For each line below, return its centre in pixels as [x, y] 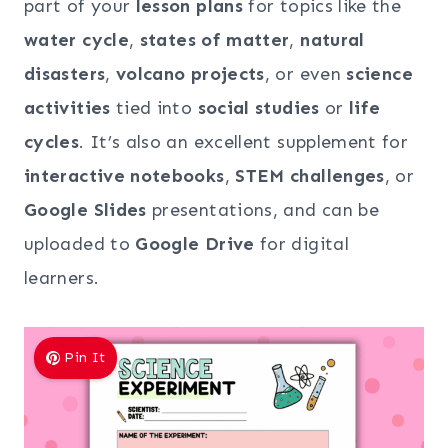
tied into [154, 107]
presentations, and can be [263, 209]
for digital [301, 243]
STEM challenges [310, 175]
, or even [305, 73]
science [379, 73]
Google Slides [85, 209]
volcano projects [190, 73]
